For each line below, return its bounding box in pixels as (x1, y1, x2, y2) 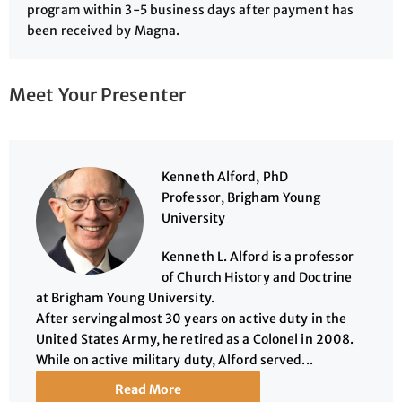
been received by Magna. (27, 22, 180, 39)
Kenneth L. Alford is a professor (162, 249, 354, 266)
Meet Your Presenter (9, 83, 186, 107)
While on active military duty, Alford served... (36, 352, 313, 369)
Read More (114, 381, 182, 398)
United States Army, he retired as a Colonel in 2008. (36, 331, 354, 348)
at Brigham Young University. (36, 290, 214, 307)
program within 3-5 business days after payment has (27, 2, 354, 19)
